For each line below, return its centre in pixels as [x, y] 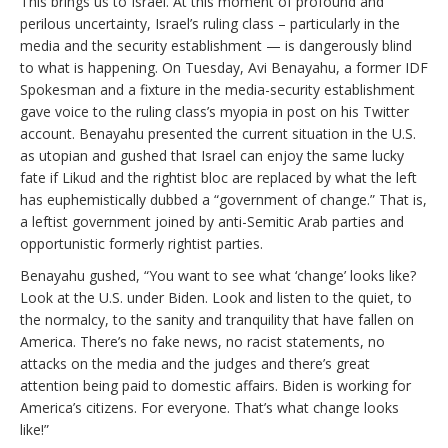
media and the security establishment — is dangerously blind [216, 45]
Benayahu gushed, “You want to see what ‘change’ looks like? [218, 275]
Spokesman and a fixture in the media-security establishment [217, 89]
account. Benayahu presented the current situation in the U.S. [218, 133]
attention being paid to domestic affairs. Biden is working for [215, 385]
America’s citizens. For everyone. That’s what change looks [209, 407]
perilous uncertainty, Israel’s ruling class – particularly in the [210, 23]
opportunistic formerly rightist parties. [141, 243]
